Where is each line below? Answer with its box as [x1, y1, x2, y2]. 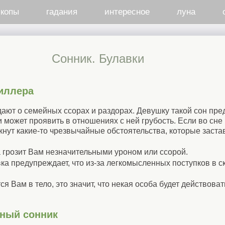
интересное [104, 7, 150, 17]
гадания [46, 7, 77, 17]
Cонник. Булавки [51, 52, 144, 65]
